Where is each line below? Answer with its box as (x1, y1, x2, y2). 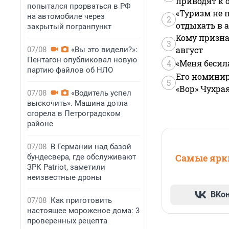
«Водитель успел (71, 88, 131, 98)
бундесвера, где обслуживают (27, 152, 136, 162)
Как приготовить (51, 196, 112, 205)
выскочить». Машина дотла (27, 99, 128, 108)
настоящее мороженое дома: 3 (27, 206, 140, 215)
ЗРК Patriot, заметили (27, 163, 105, 172)
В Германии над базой (51, 142, 131, 151)
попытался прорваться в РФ (27, 2, 131, 11)
